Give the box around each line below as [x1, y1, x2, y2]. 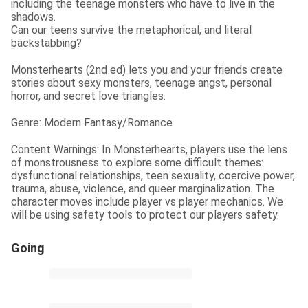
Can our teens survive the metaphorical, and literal [11, 23, 252, 36]
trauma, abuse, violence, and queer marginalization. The [11, 182, 274, 195]
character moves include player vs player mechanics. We [11, 195, 283, 208]
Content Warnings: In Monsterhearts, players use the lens [11, 143, 287, 156]
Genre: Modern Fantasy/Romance [11, 116, 173, 129]
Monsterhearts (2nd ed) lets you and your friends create [11, 63, 283, 76]
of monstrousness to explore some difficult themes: [11, 156, 263, 169]
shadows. [11, 10, 56, 23]
